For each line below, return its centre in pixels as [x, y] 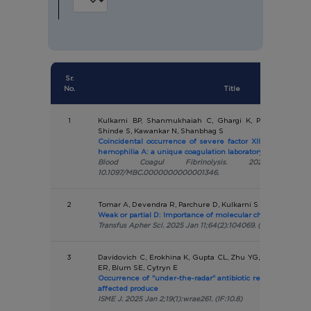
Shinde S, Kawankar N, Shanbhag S [161, 131]
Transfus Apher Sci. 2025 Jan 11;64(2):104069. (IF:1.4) [190, 225]
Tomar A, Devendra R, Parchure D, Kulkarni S [178, 204]
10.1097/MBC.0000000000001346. [159, 172]
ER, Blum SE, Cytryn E [138, 267]
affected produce [128, 288]
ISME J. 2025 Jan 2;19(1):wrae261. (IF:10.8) [170, 299]
